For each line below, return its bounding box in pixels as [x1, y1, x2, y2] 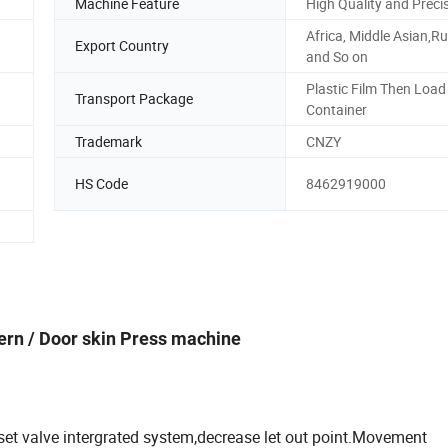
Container [306, 99, 367, 119]
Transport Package [75, 89, 193, 109]
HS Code [75, 174, 128, 194]
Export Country [75, 36, 169, 56]
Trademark [75, 131, 142, 151]
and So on [306, 46, 368, 66]
